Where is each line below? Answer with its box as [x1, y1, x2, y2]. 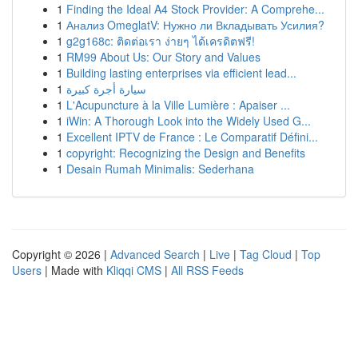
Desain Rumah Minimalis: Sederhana [66, 161, 254, 177]
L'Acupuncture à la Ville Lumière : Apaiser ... [66, 97, 290, 113]
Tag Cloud [240, 246, 292, 262]
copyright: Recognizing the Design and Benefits [66, 145, 305, 161]
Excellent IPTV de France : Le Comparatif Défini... [66, 129, 318, 145]
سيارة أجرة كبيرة [66, 81, 146, 97]
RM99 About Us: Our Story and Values [66, 49, 261, 65]
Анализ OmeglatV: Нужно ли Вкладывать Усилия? [66, 17, 324, 33]
